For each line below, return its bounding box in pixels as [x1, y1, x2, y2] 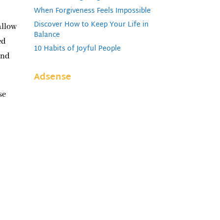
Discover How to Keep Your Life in [33, 18, 149, 31]
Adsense [33, 69, 71, 85]
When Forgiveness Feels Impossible [33, 4, 151, 17]
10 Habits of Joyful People [33, 42, 121, 55]
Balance [33, 28, 60, 41]
